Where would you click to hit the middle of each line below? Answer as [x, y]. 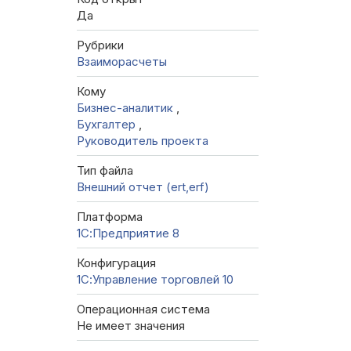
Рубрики [100, 45]
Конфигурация [116, 263]
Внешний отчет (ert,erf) [143, 187]
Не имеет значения [131, 326]
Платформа [110, 217]
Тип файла [105, 171]
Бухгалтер [108, 125]
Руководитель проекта [143, 141]
